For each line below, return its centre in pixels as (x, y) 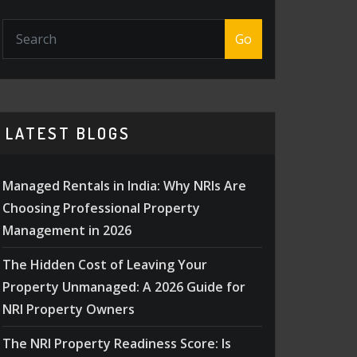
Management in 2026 (67, 230)
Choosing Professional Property (101, 208)
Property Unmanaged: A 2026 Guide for (124, 286)
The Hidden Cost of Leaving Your (105, 264)
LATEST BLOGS (68, 133)
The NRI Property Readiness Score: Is (117, 343)
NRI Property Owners (69, 309)
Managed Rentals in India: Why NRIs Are (124, 185)
